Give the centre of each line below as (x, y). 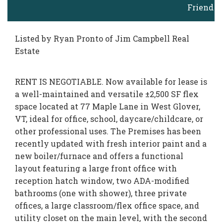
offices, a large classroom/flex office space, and (107, 205)
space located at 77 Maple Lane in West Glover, (108, 106)
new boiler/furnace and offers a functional (99, 156)
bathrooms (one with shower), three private (101, 193)
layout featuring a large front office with (96, 168)
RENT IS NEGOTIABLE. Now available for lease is (111, 82)
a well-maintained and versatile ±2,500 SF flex (107, 94)
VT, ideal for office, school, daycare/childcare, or (109, 119)
